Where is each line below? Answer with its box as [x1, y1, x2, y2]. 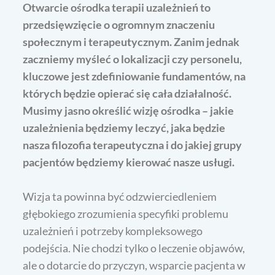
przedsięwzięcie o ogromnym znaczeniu [23, 17, 215, 31]
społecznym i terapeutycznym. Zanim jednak [23, 34, 240, 48]
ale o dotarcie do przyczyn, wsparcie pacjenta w [23, 258, 246, 272]
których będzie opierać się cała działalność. [23, 86, 232, 100]
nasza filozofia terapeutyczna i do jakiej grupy [23, 137, 242, 152]
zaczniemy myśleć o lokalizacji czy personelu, [23, 52, 242, 66]
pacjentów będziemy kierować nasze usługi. [23, 155, 235, 169]
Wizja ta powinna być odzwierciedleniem [23, 189, 217, 203]
